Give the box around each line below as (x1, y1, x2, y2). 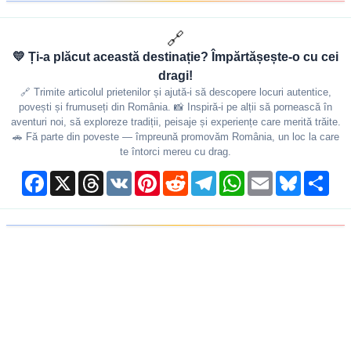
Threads (103, 171, 140, 183)
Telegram (216, 171, 258, 183)
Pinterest (160, 171, 201, 183)
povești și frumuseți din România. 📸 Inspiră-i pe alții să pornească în (19, 102, 332, 113)
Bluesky (301, 171, 338, 183)
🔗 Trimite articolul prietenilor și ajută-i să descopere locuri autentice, (20, 87, 331, 98)
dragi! (158, 69, 193, 82)
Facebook (47, 171, 92, 183)
